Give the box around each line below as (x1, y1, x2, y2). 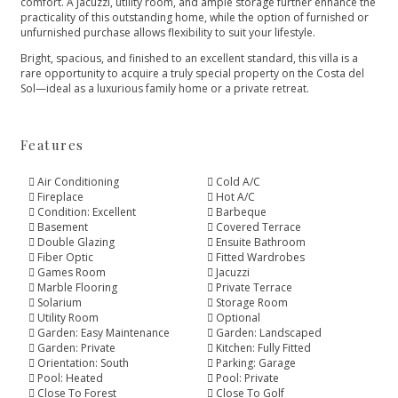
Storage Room (216, 295, 288, 311)
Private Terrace (216, 280, 292, 296)
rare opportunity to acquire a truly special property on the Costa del (20, 65, 364, 81)
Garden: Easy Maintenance (36, 325, 170, 341)
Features (20, 135, 84, 154)
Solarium (36, 295, 82, 311)
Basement (36, 219, 88, 235)
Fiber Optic (36, 250, 93, 266)
